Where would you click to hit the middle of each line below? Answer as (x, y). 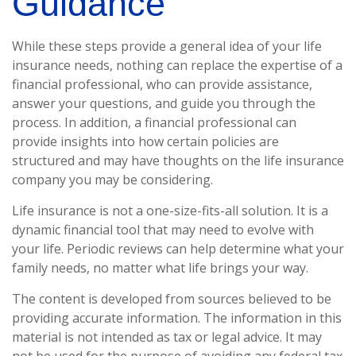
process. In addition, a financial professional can (154, 122)
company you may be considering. (112, 180)
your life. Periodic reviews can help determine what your (178, 249)
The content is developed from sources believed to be (172, 299)
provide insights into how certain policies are (145, 141)
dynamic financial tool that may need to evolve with (163, 230)
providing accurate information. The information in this (177, 318)
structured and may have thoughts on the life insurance (178, 161)
